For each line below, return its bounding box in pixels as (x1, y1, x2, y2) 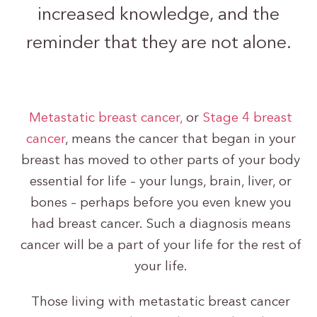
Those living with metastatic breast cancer (31, 296, 290, 310)
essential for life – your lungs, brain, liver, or (30, 175, 292, 190)
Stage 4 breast (202, 112, 292, 126)
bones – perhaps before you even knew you (30, 197, 292, 211)
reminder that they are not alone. (25, 35, 292, 52)
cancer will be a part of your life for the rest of (20, 239, 301, 253)
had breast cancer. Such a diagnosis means (30, 218, 291, 232)
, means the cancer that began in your (64, 133, 296, 147)
